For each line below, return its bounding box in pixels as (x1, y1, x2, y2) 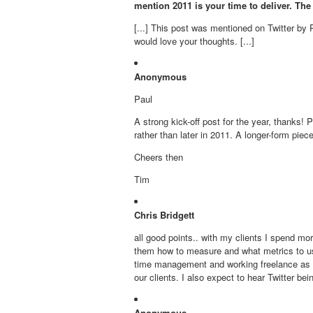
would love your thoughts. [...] (134, 34, 254, 48)
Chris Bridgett (134, 208, 194, 221)
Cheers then (134, 150, 183, 163)
